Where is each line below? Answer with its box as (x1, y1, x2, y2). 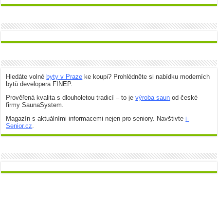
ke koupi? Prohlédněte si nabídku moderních (82, 73, 210, 81)
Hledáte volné (6, 73, 47, 81)
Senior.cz (6, 122, 33, 130)
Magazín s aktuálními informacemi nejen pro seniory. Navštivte (6, 115, 186, 123)
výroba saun (135, 94, 170, 102)
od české (170, 94, 198, 102)
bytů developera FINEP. (6, 80, 73, 88)
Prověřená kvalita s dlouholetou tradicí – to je (6, 94, 136, 102)
